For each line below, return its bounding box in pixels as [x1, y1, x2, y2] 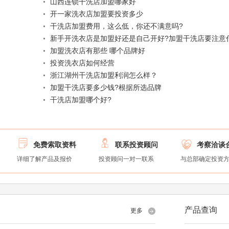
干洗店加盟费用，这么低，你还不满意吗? [50, 22, 184, 31]
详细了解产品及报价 [17, 155, 73, 163]
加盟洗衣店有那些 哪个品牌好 [50, 47, 146, 55]
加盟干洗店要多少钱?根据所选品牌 [50, 83, 162, 92]
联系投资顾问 [115, 141, 158, 149]
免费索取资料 [33, 141, 77, 149]
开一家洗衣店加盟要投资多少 [50, 10, 144, 18]
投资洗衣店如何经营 [50, 59, 115, 67]
